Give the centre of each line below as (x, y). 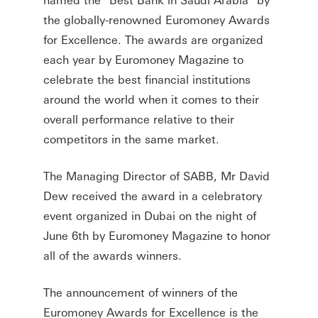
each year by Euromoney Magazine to (144, 59)
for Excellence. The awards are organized (154, 39)
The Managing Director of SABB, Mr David (157, 175)
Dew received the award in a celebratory (153, 195)
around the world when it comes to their (152, 99)
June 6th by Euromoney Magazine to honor (157, 235)
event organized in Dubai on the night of (150, 215)
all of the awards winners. (113, 255)
